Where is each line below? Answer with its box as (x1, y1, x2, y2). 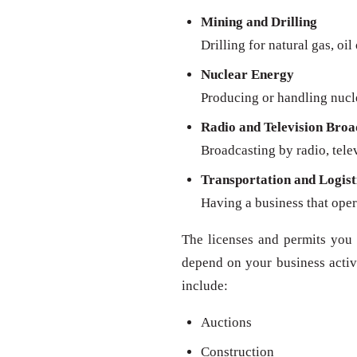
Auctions (201, 315, 252, 331)
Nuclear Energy (201, 67, 294, 83)
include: (182, 278, 228, 294)
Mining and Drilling (201, 14, 317, 30)
